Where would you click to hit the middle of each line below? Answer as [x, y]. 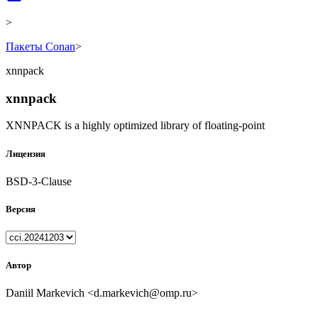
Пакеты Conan [40, 46]
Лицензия [26, 153]
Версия [21, 209]
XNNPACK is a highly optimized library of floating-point [135, 126]
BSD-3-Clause [39, 181]
